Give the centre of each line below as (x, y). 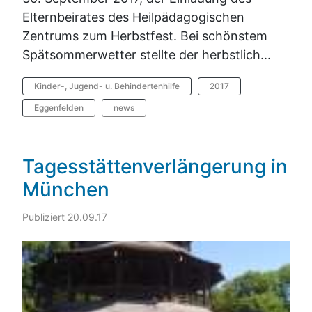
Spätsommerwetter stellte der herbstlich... (147, 54)
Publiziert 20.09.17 (65, 217)
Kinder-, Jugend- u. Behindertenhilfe (107, 86)
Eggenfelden (59, 107)
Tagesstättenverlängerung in (155, 166)
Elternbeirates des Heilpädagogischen (133, 17)
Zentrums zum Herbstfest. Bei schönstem (145, 36)
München (66, 189)
